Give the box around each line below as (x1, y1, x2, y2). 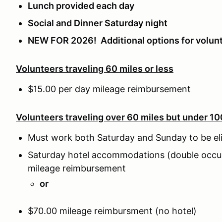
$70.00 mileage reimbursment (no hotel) (28, 206, 197, 216)
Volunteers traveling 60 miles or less (16, 63, 173, 74)
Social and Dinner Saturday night (28, 18, 167, 28)
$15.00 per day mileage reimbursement (28, 84, 191, 94)
